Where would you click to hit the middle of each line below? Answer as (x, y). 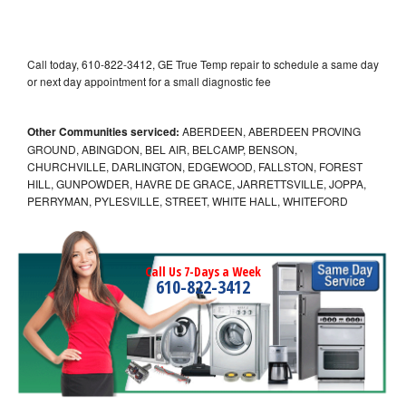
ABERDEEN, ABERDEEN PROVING (270, 130)
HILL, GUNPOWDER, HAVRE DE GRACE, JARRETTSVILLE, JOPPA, (197, 183)
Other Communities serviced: (103, 131)
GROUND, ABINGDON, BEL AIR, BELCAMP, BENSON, (162, 149)
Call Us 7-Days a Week (203, 271)
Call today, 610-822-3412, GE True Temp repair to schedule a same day (203, 63)
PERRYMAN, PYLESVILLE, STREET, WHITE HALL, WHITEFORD (188, 200)
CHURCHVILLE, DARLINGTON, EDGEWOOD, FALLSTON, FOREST (195, 166)
